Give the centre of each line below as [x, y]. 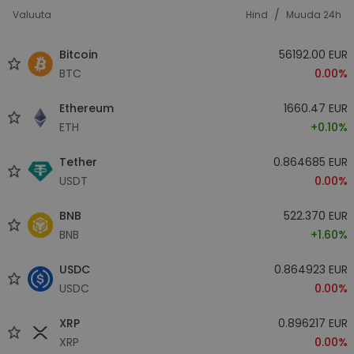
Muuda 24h [314, 15]
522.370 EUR [315, 215]
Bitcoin [79, 54]
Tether [78, 162]
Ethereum [87, 108]
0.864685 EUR [310, 162]
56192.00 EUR [313, 54]
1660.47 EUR [315, 108]
